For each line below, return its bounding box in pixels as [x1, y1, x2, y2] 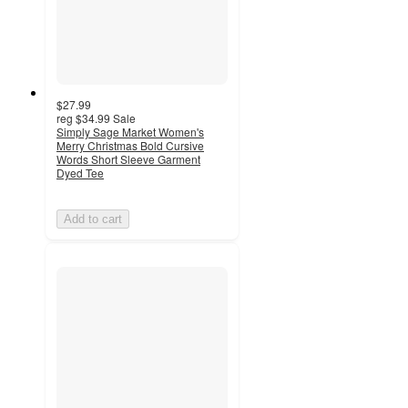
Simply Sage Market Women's [56, 124, 204, 140]
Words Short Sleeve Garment [56, 151, 200, 168]
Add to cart [64, 212, 122, 227]
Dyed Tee [56, 165, 104, 181]
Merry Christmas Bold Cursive [56, 138, 204, 154]
